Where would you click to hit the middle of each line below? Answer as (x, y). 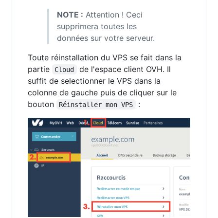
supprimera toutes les (97, 26)
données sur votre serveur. (106, 38)
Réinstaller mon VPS (96, 104)
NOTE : (70, 14)
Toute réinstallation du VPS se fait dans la (105, 57)
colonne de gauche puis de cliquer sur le (102, 92)
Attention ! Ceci (113, 14)
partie (40, 69)
